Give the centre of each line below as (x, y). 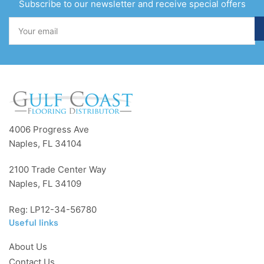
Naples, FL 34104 (45, 143)
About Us (28, 246)
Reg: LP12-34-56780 (53, 209)
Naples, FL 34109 (45, 183)
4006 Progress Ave (49, 129)
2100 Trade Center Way (57, 169)
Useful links (34, 222)
